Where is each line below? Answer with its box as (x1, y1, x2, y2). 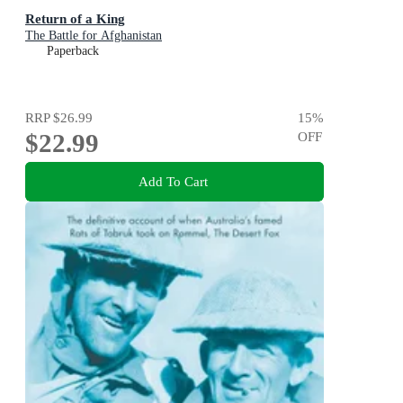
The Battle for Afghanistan (25, 29, 162, 43)
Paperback (47, 44, 99, 58)
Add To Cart (138, 173, 208, 189)
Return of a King (25, 11, 125, 27)
